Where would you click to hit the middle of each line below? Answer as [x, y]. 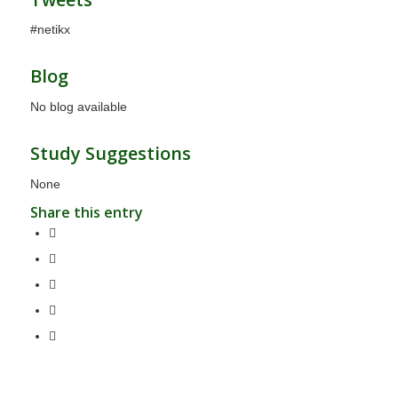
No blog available [78, 107]
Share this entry [86, 213]
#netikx [50, 30]
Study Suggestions [110, 154]
